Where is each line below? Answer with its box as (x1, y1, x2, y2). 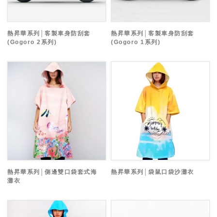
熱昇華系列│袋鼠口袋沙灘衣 (111, 169, 194, 176)
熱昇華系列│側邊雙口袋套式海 (7, 169, 97, 176)
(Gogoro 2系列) (7, 39, 57, 46)
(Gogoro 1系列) (111, 39, 160, 46)
